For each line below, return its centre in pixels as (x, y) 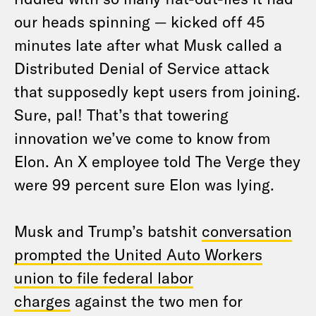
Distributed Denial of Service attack (142, 68)
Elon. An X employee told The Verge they (157, 161)
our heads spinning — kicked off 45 (139, 21)
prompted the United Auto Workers (138, 254)
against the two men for (157, 300)
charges (42, 300)
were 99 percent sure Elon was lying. (144, 184)
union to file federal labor (104, 277)
